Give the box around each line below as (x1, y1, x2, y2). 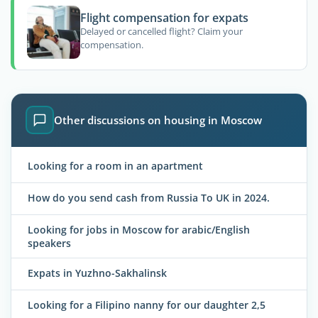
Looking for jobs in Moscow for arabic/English (28, 222, 250, 236)
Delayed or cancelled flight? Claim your (79, 25, 243, 38)
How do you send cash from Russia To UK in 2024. (28, 190, 270, 204)
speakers (28, 236, 71, 250)
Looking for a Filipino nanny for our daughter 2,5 (28, 298, 265, 312)
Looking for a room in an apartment (28, 158, 203, 172)
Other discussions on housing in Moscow (54, 113, 262, 128)
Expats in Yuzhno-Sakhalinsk (28, 266, 167, 280)
